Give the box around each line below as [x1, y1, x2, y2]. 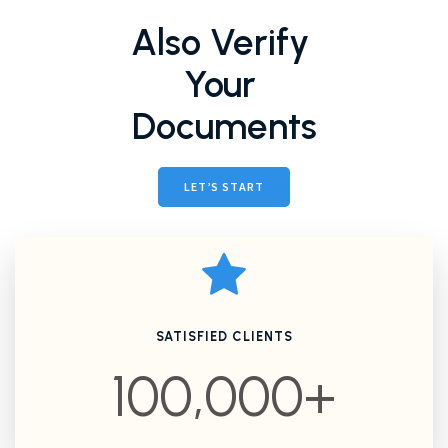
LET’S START [184, 179, 264, 195]
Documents [131, 104, 317, 149]
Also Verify [130, 20, 318, 65]
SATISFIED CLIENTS [155, 329, 293, 345]
